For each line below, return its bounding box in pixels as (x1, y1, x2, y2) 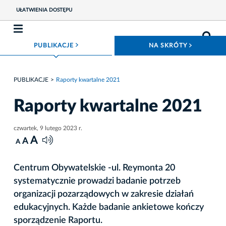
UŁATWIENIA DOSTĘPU (16, 8, 72, 13)
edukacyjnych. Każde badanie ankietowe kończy (14, 202, 204, 212)
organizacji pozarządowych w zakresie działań (14, 189, 194, 199)
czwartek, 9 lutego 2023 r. (14, 125, 82, 131)
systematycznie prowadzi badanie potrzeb (14, 176, 181, 186)
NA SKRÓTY (149, 42, 189, 48)
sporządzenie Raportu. (14, 215, 102, 225)
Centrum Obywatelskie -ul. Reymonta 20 (14, 163, 175, 173)
